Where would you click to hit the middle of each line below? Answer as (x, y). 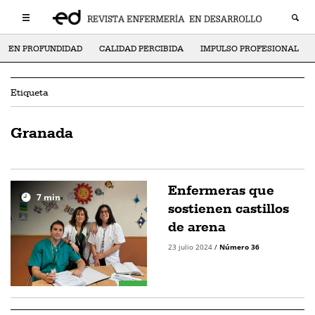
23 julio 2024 (191, 247)
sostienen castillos (229, 208)
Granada (42, 132)
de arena (197, 226)
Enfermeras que (221, 190)
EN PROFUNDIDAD (45, 49)
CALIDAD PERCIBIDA (141, 49)
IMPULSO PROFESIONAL (250, 49)
